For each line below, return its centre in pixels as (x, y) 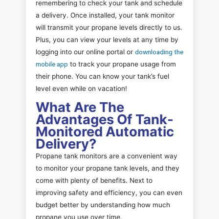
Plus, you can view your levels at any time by (107, 39)
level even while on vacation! (81, 88)
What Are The (80, 107)
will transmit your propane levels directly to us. (109, 27)
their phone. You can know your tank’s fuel (102, 76)
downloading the (159, 52)
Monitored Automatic (105, 132)
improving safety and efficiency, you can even (109, 193)
